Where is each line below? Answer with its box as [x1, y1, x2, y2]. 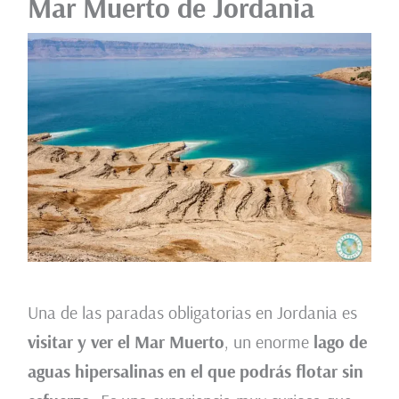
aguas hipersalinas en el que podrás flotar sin [27, 360, 363, 383]
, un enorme [224, 330, 313, 354]
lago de [313, 330, 367, 354]
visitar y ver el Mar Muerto [27, 330, 224, 354]
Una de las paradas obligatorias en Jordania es [27, 301, 357, 324]
